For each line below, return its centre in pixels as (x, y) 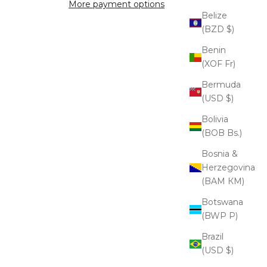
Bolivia (215, 119)
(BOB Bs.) (235, 133)
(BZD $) (230, 30)
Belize (214, 16)
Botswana (222, 202)
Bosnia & (220, 154)
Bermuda (221, 85)
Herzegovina (228, 168)
